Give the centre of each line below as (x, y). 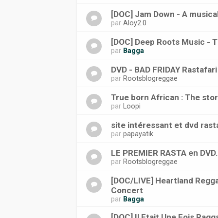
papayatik (138, 134)
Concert (127, 190)
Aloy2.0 (135, 23)
